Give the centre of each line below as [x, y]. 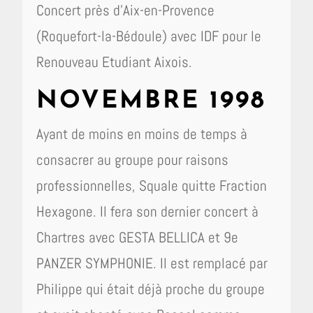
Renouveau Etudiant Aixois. [115, 61]
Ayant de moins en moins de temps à [142, 133]
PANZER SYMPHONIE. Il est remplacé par [152, 263]
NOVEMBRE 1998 [152, 101]
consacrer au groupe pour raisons [133, 159]
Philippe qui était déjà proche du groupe [151, 289]
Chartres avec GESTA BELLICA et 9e [138, 237]
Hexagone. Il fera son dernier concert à [148, 211]
